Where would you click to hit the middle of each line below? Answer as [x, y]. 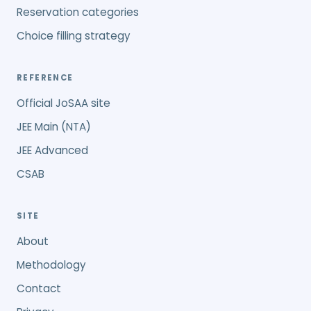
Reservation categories [78, 12]
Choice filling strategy [74, 36]
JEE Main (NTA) [54, 127]
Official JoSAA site [64, 103]
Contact [39, 288]
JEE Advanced [52, 150]
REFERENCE [45, 78]
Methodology [51, 265]
